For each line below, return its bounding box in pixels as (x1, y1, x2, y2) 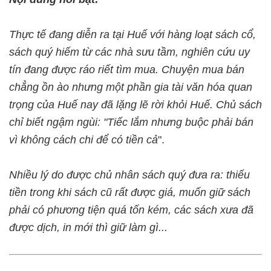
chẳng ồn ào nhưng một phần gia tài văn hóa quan (9, 81, 252, 93)
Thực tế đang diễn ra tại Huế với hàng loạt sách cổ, (9, 28, 256, 41)
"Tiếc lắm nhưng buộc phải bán (103, 116, 253, 128)
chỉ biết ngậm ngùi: (9, 116, 103, 128)
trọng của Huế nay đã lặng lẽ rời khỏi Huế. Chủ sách (9, 99, 262, 111)
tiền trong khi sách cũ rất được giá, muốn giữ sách (9, 186, 250, 198)
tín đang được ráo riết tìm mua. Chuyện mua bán (9, 64, 244, 76)
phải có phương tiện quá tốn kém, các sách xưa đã (9, 204, 253, 216)
